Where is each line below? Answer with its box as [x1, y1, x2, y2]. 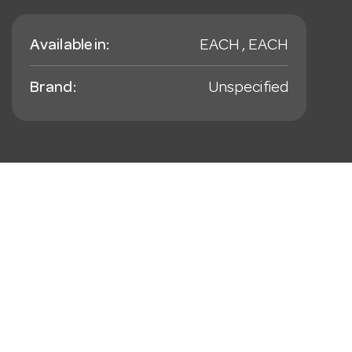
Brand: [30, 81, 76, 97]
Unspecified [207, 81, 288, 97]
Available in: [30, 38, 110, 54]
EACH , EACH [199, 38, 288, 54]
